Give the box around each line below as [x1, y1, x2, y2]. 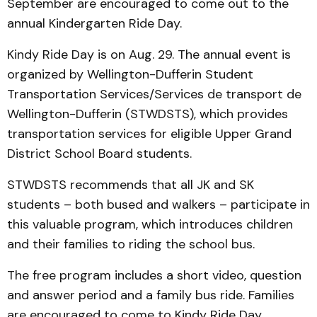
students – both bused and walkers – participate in [7, 196, 310, 213]
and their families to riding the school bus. [7, 236, 255, 253]
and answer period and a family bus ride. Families [7, 287, 294, 304]
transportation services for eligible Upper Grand [7, 125, 292, 142]
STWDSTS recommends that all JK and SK [7, 176, 254, 193]
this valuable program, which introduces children [7, 216, 293, 233]
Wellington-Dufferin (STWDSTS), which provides [7, 105, 288, 122]
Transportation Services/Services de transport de [7, 86, 301, 103]
